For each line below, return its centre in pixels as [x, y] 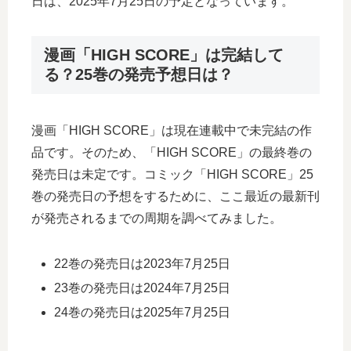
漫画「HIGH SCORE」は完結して [164, 55]
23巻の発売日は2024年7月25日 [143, 288]
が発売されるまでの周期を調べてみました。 [157, 218]
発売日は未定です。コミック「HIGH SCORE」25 [172, 174]
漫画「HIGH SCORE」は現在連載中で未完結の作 [172, 130]
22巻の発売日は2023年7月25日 [143, 263]
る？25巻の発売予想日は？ [139, 75]
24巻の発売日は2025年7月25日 [143, 313]
